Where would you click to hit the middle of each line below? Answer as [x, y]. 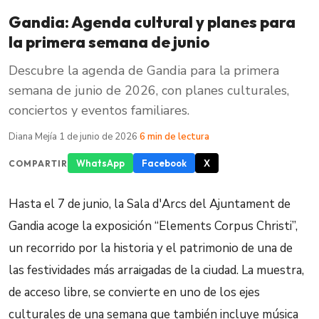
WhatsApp [100, 163]
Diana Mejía [33, 137]
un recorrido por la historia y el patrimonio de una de [151, 248]
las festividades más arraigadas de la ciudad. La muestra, [156, 270]
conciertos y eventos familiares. [99, 110]
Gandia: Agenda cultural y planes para [152, 22]
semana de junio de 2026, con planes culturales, [149, 90]
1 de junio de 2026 [98, 137]
